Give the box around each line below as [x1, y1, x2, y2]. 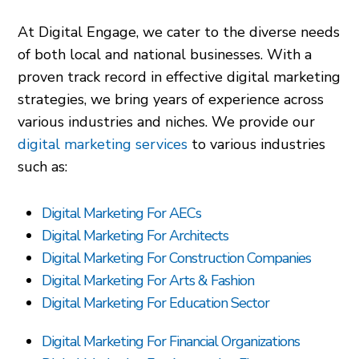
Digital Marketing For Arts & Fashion [42, 271, 255, 291]
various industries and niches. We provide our [18, 112, 316, 132]
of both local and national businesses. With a [18, 45, 313, 65]
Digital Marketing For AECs [42, 204, 202, 224]
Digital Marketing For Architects [42, 226, 229, 246]
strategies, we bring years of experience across [18, 90, 325, 110]
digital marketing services [18, 135, 188, 155]
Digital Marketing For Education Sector [42, 293, 270, 313]
